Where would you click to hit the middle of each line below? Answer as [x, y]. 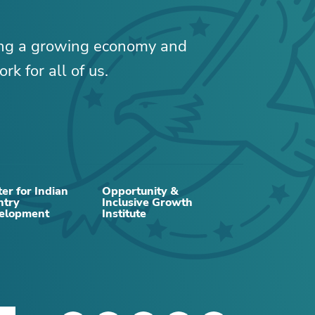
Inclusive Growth [147, 203]
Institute [124, 214]
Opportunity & [140, 192]
